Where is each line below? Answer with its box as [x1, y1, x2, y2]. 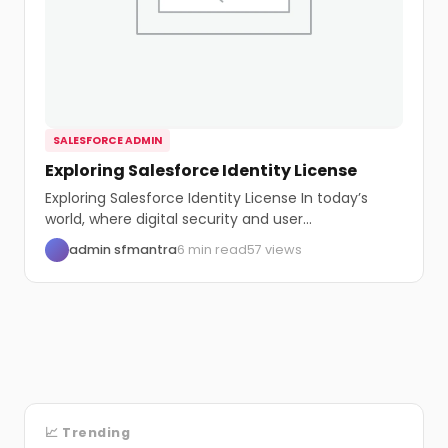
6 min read [177, 241, 247, 259]
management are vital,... [45, 229, 216, 250]
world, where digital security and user [45, 208, 303, 229]
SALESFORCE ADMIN [53, 133, 162, 149]
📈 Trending [45, 423, 130, 441]
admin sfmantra [69, 241, 177, 259]
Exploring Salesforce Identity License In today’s [45, 187, 368, 208]
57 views [247, 241, 302, 259]
